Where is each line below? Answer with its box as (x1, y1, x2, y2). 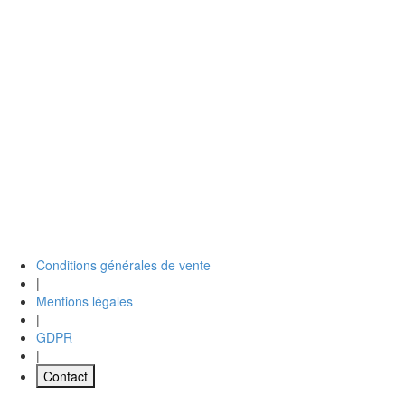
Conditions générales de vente (36, 256, 211, 275)
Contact (43, 367, 88, 386)
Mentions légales (36, 292, 133, 311)
